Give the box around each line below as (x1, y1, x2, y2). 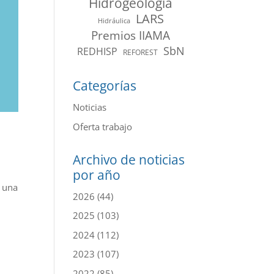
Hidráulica (97, 17, 130, 25)
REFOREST (122, 47, 158, 57)
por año (73, 166, 121, 183)
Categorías (73, 77, 137, 94)
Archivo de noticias (73, 150, 185, 168)
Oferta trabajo (73, 120, 133, 133)
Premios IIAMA (91, 27, 171, 43)
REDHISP (76, 45, 117, 58)
